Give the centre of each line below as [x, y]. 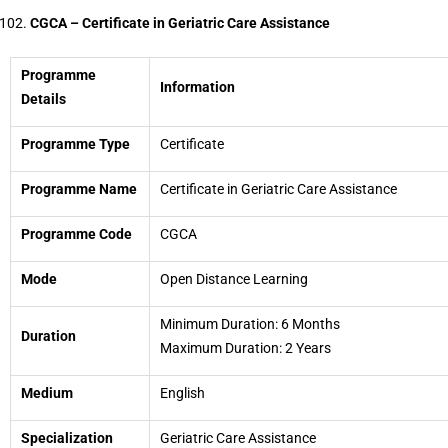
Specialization [67, 438]
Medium [47, 393]
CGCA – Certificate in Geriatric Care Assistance [180, 23]
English [182, 393]
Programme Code [76, 234]
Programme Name [79, 189]
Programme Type [75, 144]
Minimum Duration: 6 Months [250, 324]
